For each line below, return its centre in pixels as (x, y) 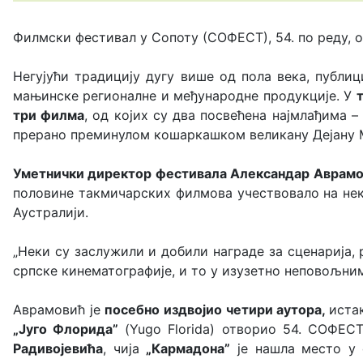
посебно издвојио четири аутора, (215, 310)
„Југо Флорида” (66, 329)
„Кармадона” (188, 348)
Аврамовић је (57, 310)
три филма (49, 115)
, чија (125, 348)
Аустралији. (51, 212)
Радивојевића (58, 348)
